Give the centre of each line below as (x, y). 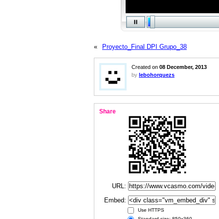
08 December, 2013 (183, 67)
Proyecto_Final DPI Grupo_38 (144, 47)
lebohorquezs (157, 75)
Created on (145, 67)
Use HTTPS (150, 210)
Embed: (116, 200)
